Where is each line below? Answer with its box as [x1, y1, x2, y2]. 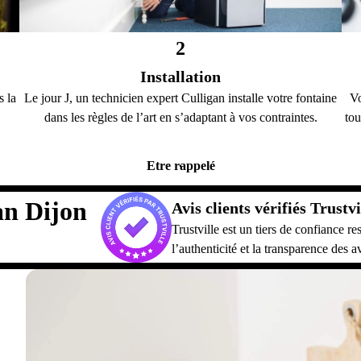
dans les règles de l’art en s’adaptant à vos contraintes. [44, 110, 317, 124]
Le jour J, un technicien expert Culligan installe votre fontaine [24, 90, 337, 105]
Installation [140, 67, 221, 85]
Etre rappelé [146, 158, 215, 172]
